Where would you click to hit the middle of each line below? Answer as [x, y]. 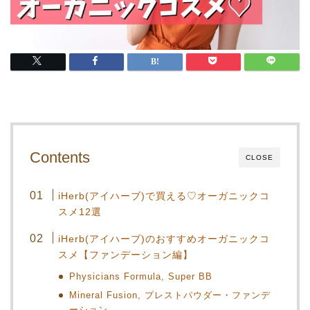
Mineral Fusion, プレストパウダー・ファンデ [170, 295]
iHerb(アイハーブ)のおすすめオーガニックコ [164, 238]
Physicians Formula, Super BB [141, 276]
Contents [60, 157]
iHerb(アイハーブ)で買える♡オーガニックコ [164, 195]
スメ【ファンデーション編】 [126, 254]
